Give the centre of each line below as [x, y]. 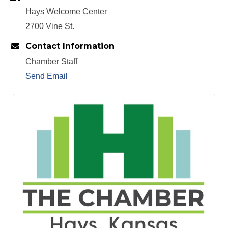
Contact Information [70, 46]
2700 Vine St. [50, 26]
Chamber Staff [51, 61]
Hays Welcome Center [66, 11]
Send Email [47, 76]
